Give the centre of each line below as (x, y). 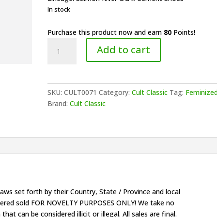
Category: (116, 92)
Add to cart (124, 50)
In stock (59, 9)
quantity (60, 121)
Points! (184, 32)
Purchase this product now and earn (106, 32)
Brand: (59, 103)
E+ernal (59, 87)
